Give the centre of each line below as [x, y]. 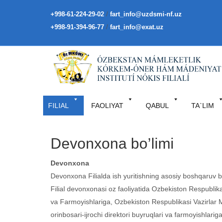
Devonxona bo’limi [112, 144]
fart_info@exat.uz [137, 27]
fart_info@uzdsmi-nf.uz [146, 14]
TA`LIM [203, 106]
